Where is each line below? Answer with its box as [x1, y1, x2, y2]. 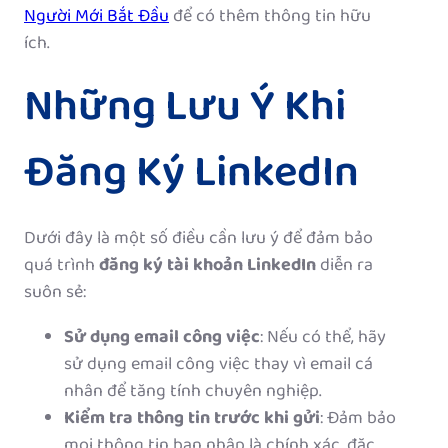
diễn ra [316, 251, 373, 282]
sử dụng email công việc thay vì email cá [64, 350, 373, 381]
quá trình [24, 251, 99, 282]
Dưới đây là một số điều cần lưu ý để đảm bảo [24, 224, 373, 255]
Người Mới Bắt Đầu [24, 2, 169, 33]
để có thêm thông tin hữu [169, 2, 371, 33]
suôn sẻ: [24, 278, 86, 309]
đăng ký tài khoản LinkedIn [99, 251, 316, 282]
